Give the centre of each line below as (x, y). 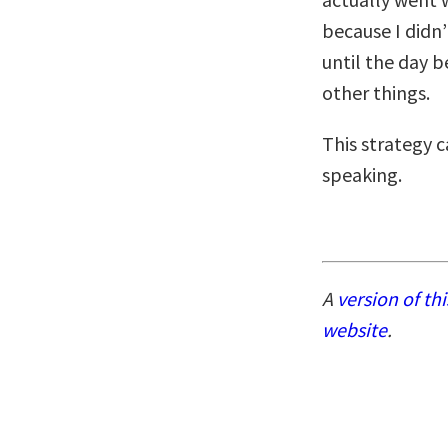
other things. (376, 92)
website (354, 329)
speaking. (362, 174)
